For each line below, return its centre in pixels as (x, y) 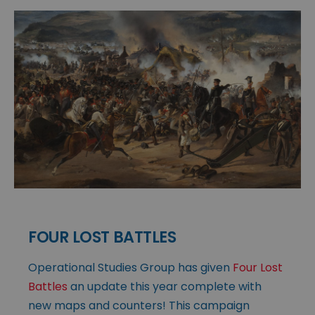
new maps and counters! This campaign (139, 305)
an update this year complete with (165, 286)
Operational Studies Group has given (130, 267)
